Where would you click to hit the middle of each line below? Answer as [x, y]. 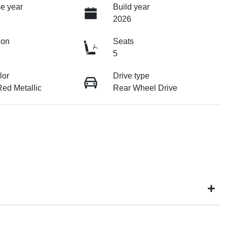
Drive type [131, 76]
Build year [131, 7]
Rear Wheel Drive [145, 88]
